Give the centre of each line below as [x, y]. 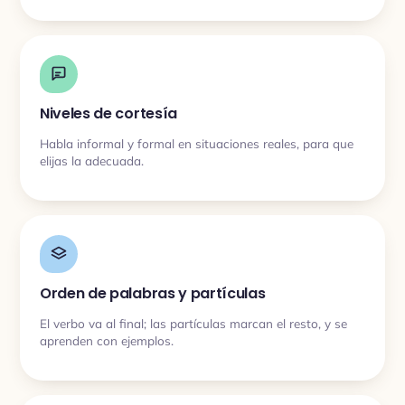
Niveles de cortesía [108, 113]
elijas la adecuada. [92, 160]
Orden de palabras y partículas [153, 293]
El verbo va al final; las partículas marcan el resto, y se [193, 323]
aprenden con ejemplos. [107, 340]
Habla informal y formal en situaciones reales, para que [197, 143]
